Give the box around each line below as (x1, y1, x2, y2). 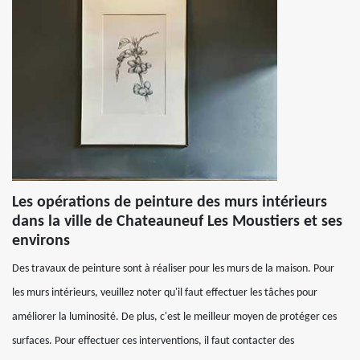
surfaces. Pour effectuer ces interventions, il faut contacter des (12, 335, 294, 347)
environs (12, 233, 70, 249)
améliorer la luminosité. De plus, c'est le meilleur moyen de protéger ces (12, 311, 337, 323)
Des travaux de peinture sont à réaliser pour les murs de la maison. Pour (12, 263, 334, 275)
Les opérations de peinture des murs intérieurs (12, 194, 327, 211)
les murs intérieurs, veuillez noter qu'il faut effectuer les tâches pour (12, 287, 317, 299)
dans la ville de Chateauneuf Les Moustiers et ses (12, 214, 342, 230)
